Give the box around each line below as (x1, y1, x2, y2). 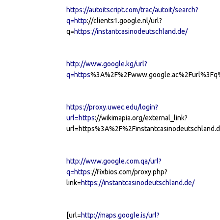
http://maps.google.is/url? (81, 211, 160, 219)
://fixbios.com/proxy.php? (90, 167, 167, 176)
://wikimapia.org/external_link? (95, 113, 188, 122)
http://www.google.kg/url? (66, 59, 147, 68)
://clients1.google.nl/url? (87, 16, 162, 25)
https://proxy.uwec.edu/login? (66, 103, 158, 111)
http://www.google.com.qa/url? (66, 157, 162, 165)
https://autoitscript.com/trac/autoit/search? (66, 5, 198, 14)
